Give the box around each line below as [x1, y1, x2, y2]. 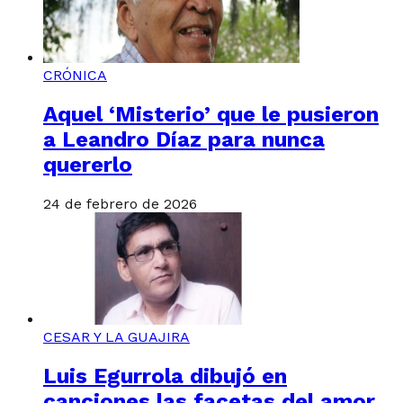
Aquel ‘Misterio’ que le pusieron [43, 102, 379, 127]
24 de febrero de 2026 [43, 194, 197, 212]
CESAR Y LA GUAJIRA [43, 327, 190, 345]
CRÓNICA [43, 67, 107, 85]
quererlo [43, 152, 132, 177]
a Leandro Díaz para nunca [43, 127, 325, 152]
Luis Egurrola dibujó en [43, 363, 287, 389]
